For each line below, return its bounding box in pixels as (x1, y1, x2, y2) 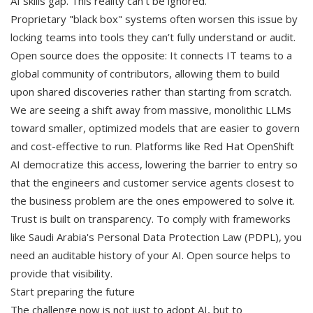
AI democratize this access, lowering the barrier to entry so (10, 156, 298, 171)
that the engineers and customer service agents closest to (10, 175, 294, 189)
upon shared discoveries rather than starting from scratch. (10, 84, 291, 99)
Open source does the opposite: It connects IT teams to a (10, 48, 292, 62)
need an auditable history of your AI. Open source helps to (10, 247, 291, 262)
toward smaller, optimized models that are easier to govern (10, 120, 300, 135)
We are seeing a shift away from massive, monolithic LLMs (10, 102, 291, 117)
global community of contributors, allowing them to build (10, 66, 279, 80)
